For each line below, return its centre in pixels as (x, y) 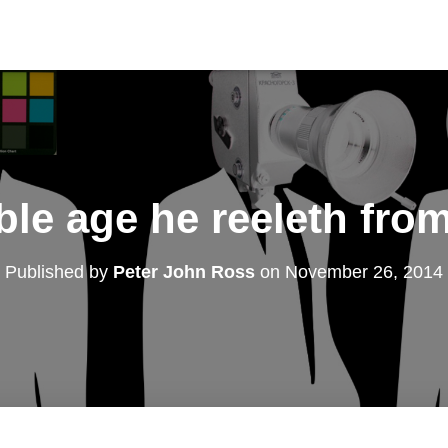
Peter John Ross (184, 271)
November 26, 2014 (364, 271)
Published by (59, 271)
